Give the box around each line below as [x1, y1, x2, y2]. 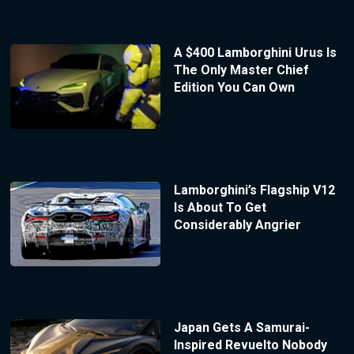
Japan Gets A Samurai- [173, 319, 310, 335]
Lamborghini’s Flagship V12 [173, 182, 335, 198]
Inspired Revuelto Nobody [173, 337, 327, 352]
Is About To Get [173, 199, 266, 215]
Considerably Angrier [173, 217, 301, 232]
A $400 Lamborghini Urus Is [173, 45, 337, 61]
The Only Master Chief [173, 62, 309, 78]
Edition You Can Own [173, 80, 295, 96]
